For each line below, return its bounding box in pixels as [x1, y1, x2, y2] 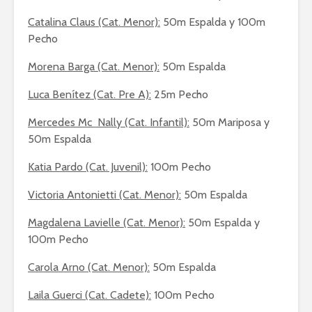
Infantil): [150, 116, 189, 129]
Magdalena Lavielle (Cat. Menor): [28, 216, 185, 229]
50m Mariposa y [189, 116, 270, 129]
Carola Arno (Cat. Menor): [28, 260, 150, 274]
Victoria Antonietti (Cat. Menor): [28, 188, 181, 201]
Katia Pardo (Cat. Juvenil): [28, 160, 148, 173]
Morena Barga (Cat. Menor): [28, 60, 159, 73]
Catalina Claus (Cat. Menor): [28, 15, 160, 29]
